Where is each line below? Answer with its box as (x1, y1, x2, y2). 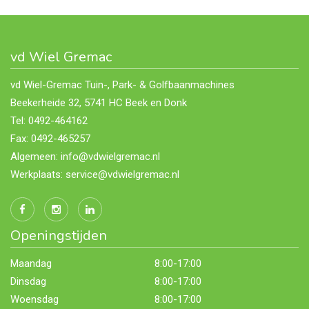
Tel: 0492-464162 (10, 114, 88, 128)
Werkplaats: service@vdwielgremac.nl (10, 168, 179, 181)
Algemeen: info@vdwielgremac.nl (10, 150, 160, 163)
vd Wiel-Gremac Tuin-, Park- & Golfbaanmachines (10, 79, 235, 92)
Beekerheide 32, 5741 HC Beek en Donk (10, 97, 187, 110)
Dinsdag (10, 275, 46, 288)
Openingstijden (10, 226, 107, 246)
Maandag (10, 257, 52, 270)
